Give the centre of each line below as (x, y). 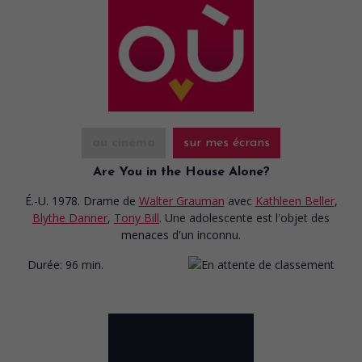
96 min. (84, 264)
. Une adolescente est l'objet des (244, 217)
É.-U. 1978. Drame (74, 200)
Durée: (45, 264)
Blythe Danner (70, 217)
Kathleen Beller (295, 200)
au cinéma (124, 143)
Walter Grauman (181, 200)
